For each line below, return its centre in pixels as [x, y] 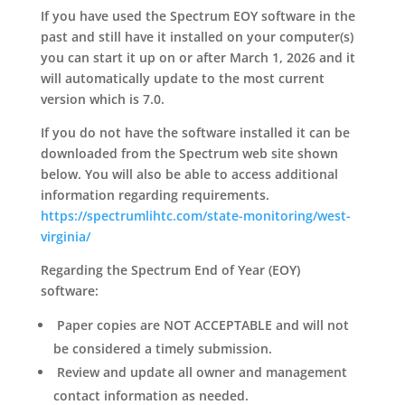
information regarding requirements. [158, 195]
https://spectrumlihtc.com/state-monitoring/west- [195, 216]
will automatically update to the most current [182, 79]
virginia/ [65, 237]
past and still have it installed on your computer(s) [197, 37]
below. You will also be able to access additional [189, 174]
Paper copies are [108, 325]
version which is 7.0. [104, 99]
